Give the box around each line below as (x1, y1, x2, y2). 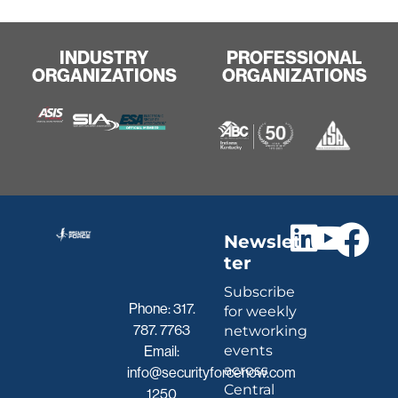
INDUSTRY (60, 47, 148, 69)
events (223, 342, 273, 360)
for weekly (223, 303, 297, 321)
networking (223, 322, 307, 340)
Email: (144, 343, 180, 361)
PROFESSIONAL (227, 47, 362, 69)
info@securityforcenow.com (126, 364, 296, 382)
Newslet (223, 231, 301, 253)
